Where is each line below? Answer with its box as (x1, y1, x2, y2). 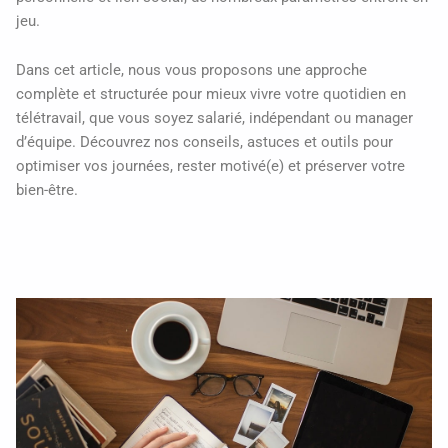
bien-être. (16, 181, 78, 200)
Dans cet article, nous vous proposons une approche (16, 61, 367, 80)
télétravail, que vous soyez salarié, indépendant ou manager (16, 109, 413, 128)
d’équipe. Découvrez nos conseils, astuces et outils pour (16, 133, 393, 152)
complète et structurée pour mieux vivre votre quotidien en (16, 85, 406, 104)
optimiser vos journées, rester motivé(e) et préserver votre (16, 157, 405, 176)
